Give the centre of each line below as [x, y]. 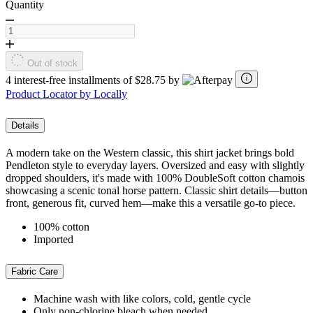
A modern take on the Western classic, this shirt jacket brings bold [150, 153]
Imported [53, 240]
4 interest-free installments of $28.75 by [94, 80]
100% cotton [61, 227]
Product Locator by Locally [66, 94]
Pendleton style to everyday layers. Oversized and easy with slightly [155, 166]
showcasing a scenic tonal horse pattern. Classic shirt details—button [156, 191]
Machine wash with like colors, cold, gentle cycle [142, 299]
